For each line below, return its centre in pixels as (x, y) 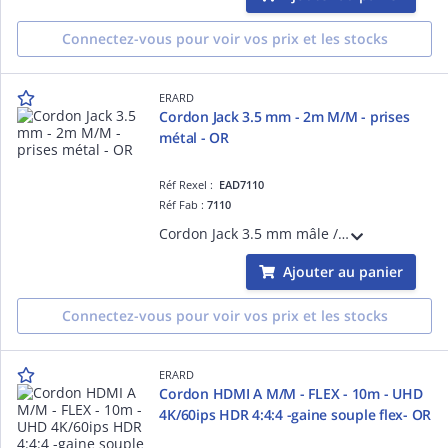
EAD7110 (242, 184)
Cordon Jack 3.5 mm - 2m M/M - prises (284, 116)
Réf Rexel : (189, 184)
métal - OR (194, 137)
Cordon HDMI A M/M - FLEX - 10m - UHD (291, 393)
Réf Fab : (183, 204)
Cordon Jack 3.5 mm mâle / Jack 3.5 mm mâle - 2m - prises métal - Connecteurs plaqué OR (344, 233)
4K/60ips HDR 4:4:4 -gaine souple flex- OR (295, 414)
